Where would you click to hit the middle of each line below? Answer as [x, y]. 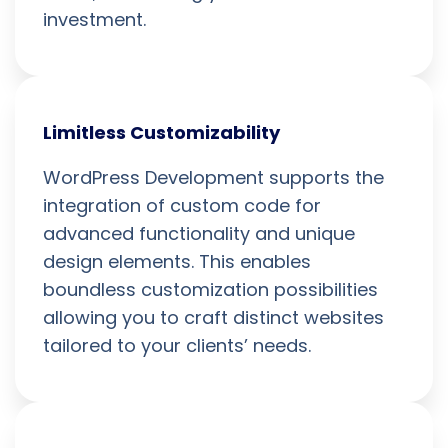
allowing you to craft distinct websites [213, 317]
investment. [94, 19]
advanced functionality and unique [199, 233]
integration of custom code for [182, 205]
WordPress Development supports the [213, 177]
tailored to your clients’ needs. [177, 345]
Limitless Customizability [161, 132]
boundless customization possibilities [210, 289]
